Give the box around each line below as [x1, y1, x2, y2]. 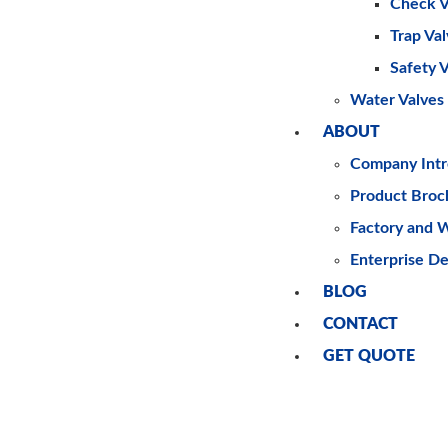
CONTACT [323, 316, 399, 332]
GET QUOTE [323, 348, 416, 364]
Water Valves [350, 92, 445, 108]
